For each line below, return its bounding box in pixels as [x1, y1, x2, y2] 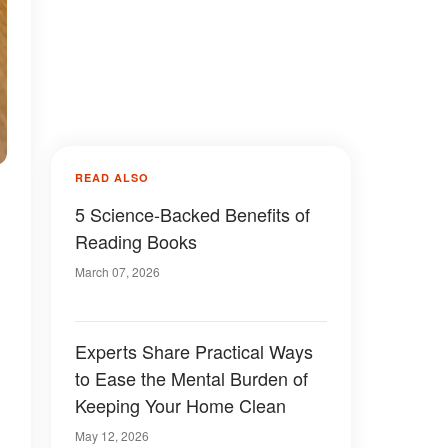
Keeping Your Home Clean [75, 392, 286, 418]
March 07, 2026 [75, 263, 160, 280]
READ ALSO [75, 170, 149, 185]
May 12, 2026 [75, 427, 149, 444]
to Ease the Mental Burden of [75, 365, 308, 391]
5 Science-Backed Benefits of [75, 201, 310, 227]
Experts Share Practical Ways [75, 338, 313, 364]
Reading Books [75, 228, 197, 254]
